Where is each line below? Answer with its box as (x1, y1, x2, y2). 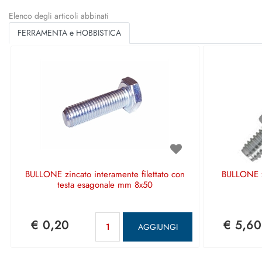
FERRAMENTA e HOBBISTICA (18, 27, 121, 39)
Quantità (129, 212, 158, 223)
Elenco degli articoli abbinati (9, 10, 109, 22)
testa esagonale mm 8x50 (57, 178, 153, 191)
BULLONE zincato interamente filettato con (25, 168, 185, 181)
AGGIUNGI (137, 220, 178, 233)
